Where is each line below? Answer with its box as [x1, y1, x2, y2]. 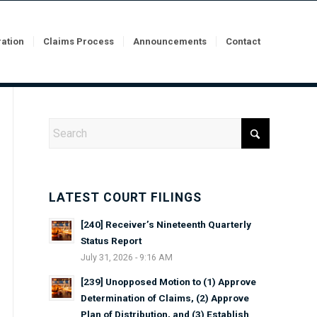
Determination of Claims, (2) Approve [81, 292, 249, 304]
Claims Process [43, 36, 114, 47]
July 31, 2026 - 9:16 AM [81, 252, 173, 263]
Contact [226, 36, 260, 47]
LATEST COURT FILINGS [49, 190, 202, 204]
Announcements [133, 36, 207, 47]
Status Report [81, 235, 142, 246]
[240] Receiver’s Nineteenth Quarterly [81, 219, 251, 230]
